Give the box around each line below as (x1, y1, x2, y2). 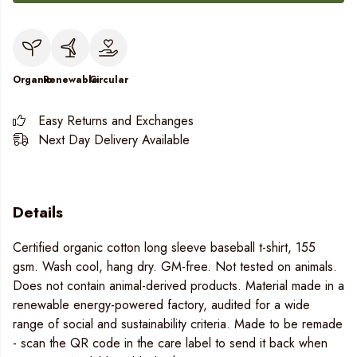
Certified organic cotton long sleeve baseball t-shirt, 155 (13, 238, 316, 257)
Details (13, 201, 63, 223)
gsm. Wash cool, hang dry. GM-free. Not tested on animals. (13, 257, 337, 277)
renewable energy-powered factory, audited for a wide (13, 296, 310, 315)
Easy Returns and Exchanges (38, 112, 194, 130)
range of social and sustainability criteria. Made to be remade (13, 315, 343, 334)
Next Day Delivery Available (38, 131, 190, 149)
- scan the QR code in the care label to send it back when (13, 334, 328, 353)
